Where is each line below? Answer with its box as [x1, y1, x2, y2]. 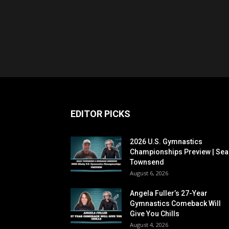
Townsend [130, 158, 164, 166]
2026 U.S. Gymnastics [130, 138, 202, 146]
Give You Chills [130, 210, 179, 218]
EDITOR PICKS [71, 108, 130, 119]
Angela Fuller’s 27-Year [130, 189, 208, 197]
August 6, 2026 [130, 169, 168, 177]
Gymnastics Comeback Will [130, 199, 221, 208]
